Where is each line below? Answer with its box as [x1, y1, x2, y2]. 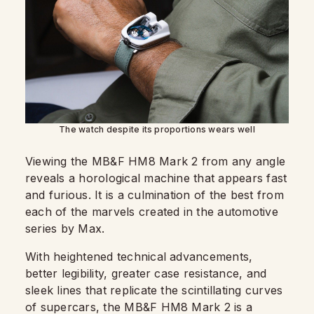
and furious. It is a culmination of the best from [25, 187, 284, 202]
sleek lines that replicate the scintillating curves [25, 282, 283, 297]
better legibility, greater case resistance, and [25, 266, 267, 280]
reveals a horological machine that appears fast [25, 170, 287, 185]
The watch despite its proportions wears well [59, 123, 255, 135]
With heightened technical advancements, [25, 249, 253, 264]
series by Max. [25, 221, 105, 235]
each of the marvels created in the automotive [25, 204, 278, 219]
